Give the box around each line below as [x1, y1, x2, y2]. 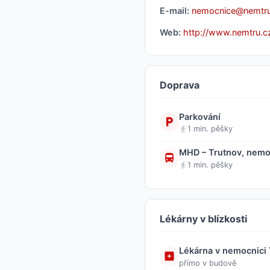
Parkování [179, 111, 221, 122]
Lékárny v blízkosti [160, 213, 247, 225]
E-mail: [160, 5, 189, 16]
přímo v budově [179, 258, 236, 268]
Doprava [160, 78, 199, 91]
